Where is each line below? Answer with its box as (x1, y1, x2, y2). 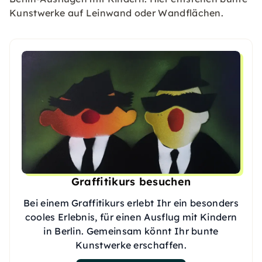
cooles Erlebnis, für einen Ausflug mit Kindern (25, 211, 237, 223)
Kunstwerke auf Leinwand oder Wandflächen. (9, 6, 224, 19)
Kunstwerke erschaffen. (75, 239, 187, 251)
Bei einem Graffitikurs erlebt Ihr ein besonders (23, 197, 239, 209)
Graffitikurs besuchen (71, 175, 191, 189)
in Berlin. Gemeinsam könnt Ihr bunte (43, 225, 219, 237)
